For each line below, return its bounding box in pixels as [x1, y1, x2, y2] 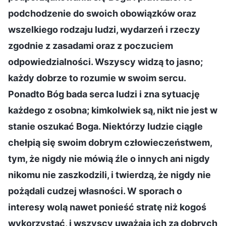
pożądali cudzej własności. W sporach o [8, 185, 182, 196]
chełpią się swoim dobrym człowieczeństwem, [8, 137, 212, 148]
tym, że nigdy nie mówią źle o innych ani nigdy [8, 153, 210, 164]
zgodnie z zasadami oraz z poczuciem [8, 40, 173, 51]
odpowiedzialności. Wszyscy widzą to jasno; [8, 56, 203, 67]
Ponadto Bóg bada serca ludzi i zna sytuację [8, 88, 200, 99]
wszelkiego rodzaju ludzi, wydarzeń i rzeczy [8, 24, 200, 35]
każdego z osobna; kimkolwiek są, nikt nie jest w [8, 104, 217, 116]
